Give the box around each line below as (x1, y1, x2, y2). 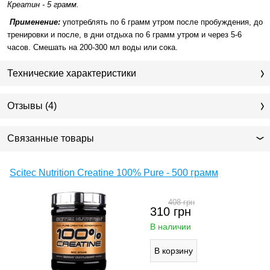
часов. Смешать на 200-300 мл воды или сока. (7, 43, 178, 52)
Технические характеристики (7, 68, 136, 79)
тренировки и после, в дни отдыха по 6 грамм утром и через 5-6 (7, 30, 242, 40)
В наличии (150, 222, 191, 232)
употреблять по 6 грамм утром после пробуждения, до (63, 17, 263, 27)
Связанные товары (7, 133, 94, 144)
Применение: (7, 17, 60, 27)
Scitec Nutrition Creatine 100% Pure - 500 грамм (10, 168, 218, 178)
